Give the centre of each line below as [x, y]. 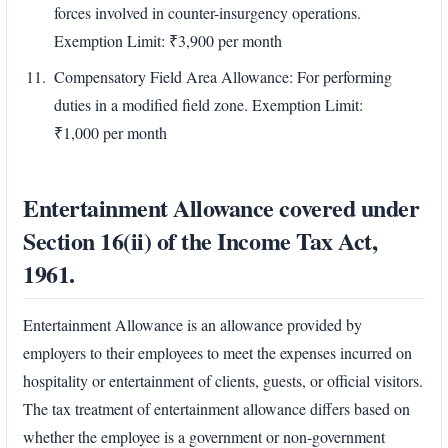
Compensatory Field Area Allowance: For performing [223, 77]
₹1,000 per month [110, 133]
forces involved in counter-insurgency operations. [207, 13]
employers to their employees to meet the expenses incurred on [217, 352]
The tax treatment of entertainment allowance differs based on [216, 408]
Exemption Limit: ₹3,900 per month [168, 41]
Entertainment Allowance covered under [221, 208]
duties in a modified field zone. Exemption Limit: [208, 105]
